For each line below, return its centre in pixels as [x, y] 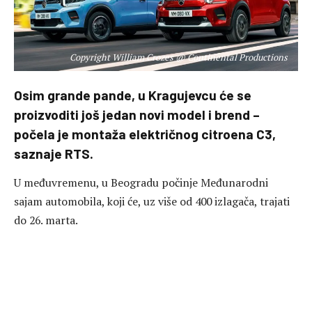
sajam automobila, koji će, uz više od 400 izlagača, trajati [152, 202]
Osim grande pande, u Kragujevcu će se [133, 95]
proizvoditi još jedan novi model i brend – [137, 114]
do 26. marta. [46, 220]
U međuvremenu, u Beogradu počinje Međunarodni [141, 183]
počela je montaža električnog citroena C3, [145, 134]
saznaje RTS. [54, 153]
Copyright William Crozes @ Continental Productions [179, 57]
